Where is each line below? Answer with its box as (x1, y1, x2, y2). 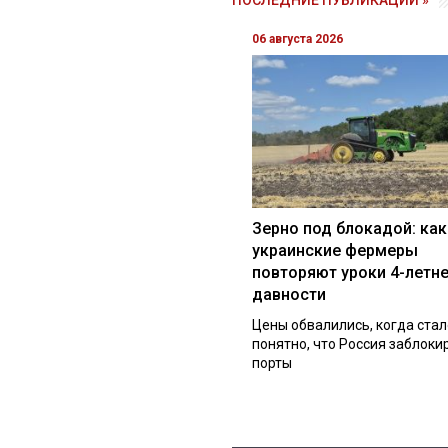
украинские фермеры (252, 240, 418, 260)
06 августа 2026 (252, 31, 343, 46)
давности (252, 284, 326, 304)
